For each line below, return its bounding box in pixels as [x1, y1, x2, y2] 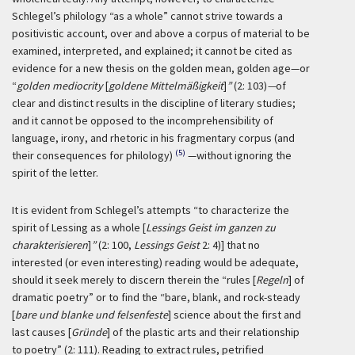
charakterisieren [12, 238, 88, 252]
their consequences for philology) [12, 148, 173, 162]
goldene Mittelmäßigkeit [109, 78, 223, 93]
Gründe [71, 325, 107, 339]
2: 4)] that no [202, 238, 260, 252]
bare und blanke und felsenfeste [15, 307, 168, 322]
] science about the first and [168, 307, 301, 322]
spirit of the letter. [12, 166, 98, 180]
